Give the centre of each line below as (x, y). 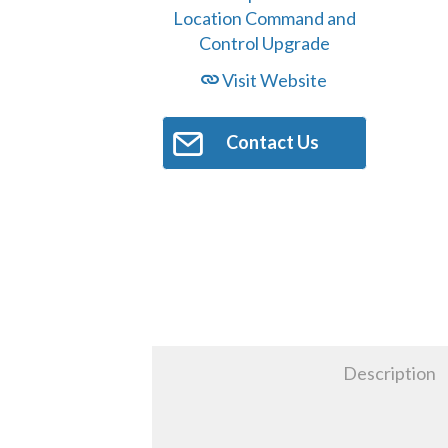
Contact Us (272, 142)
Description (390, 372)
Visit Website (273, 80)
